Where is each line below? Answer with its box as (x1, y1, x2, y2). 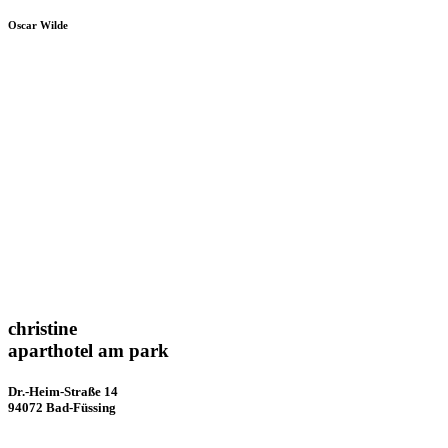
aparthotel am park (8, 339, 169, 361)
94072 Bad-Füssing (8, 400, 116, 416)
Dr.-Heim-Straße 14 (8, 384, 118, 400)
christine (8, 317, 77, 339)
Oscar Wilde (8, 19, 68, 32)
